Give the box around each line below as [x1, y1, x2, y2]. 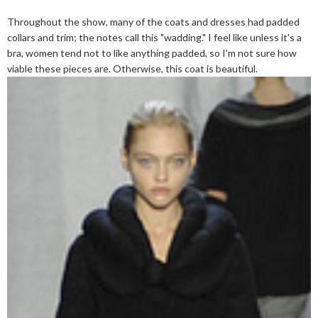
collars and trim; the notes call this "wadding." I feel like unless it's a [7, 31, 302, 43]
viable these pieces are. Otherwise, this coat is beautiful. [7, 62, 258, 75]
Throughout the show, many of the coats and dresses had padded [7, 15, 300, 28]
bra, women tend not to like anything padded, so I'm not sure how [7, 46, 297, 59]
